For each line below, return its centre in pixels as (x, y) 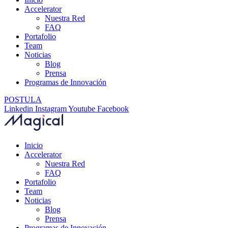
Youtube (82, 109)
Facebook (113, 109)
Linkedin (19, 109)
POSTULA (23, 99)
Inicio (34, 145)
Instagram (51, 109)
